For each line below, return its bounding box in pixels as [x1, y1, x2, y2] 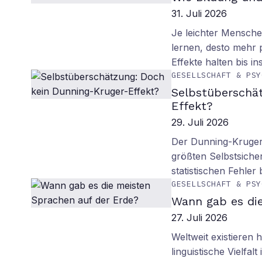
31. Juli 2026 [171, 8, 227, 19]
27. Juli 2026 [171, 212, 228, 223]
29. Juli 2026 [171, 116, 229, 128]
